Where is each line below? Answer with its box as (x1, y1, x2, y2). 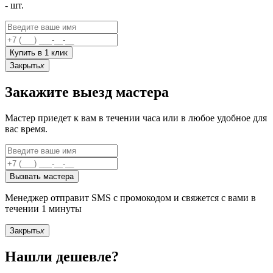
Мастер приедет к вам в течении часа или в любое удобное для (5, 112, 267, 123)
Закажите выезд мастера (5, 83, 169, 100)
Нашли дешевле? (5, 249, 119, 265)
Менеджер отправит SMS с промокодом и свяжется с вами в (5, 192, 256, 203)
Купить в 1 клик (10, 48, 68, 57)
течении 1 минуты (5, 203, 82, 214)
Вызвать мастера (10, 171, 74, 181)
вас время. (5, 123, 48, 134)
